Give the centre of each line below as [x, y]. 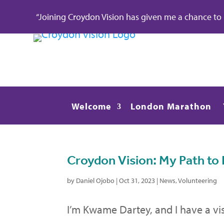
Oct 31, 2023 [137, 180]
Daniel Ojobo [95, 180]
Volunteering [198, 180]
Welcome [92, 106]
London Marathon [171, 106]
